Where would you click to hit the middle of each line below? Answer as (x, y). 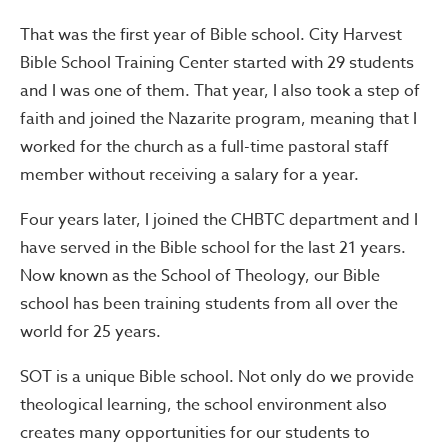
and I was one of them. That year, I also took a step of (220, 90)
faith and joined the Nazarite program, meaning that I (218, 118)
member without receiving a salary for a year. (189, 174)
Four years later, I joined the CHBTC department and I (219, 219)
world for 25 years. (90, 331)
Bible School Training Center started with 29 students (217, 62)
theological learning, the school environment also (203, 404)
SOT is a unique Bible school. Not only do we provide (217, 376)
